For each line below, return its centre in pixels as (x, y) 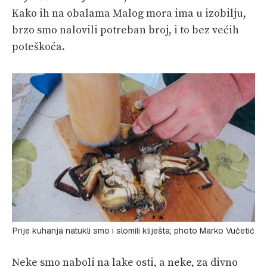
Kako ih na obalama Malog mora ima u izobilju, (129, 13)
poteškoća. (38, 46)
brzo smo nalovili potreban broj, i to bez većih (125, 30)
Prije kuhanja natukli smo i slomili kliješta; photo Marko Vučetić (133, 230)
